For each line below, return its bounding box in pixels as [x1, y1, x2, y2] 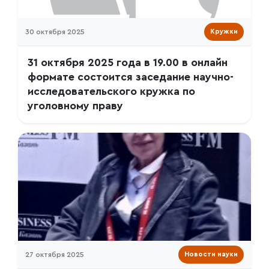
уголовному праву [28, 101, 123, 111]
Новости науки [184, 251, 238, 258]
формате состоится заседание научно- [28, 72, 234, 82]
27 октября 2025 [25, 251, 84, 258]
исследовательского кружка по [28, 86, 195, 97]
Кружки [210, 28, 238, 35]
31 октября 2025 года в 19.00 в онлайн [28, 58, 228, 68]
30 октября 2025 [25, 28, 85, 35]
